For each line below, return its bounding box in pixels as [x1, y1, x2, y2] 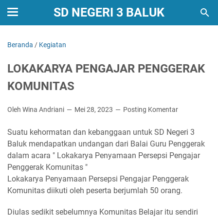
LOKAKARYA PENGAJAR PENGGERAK [7, 62, 205, 75]
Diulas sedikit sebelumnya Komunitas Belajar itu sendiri [7, 207, 198, 217]
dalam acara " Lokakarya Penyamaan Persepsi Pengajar [7, 151, 200, 160]
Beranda [7, 41, 33, 49]
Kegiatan [39, 41, 66, 49]
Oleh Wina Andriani [7, 106, 66, 113]
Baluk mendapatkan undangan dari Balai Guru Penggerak [7, 139, 205, 148]
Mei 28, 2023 [74, 106, 114, 113]
